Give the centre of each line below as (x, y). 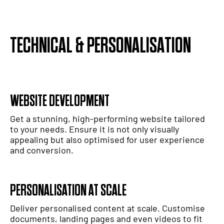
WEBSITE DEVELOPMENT (60, 101)
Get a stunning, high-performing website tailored (107, 119)
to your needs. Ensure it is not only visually (94, 129)
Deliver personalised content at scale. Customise (107, 208)
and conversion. (42, 150)
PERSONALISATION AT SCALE (68, 191)
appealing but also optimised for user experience (107, 140)
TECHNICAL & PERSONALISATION (100, 46)
